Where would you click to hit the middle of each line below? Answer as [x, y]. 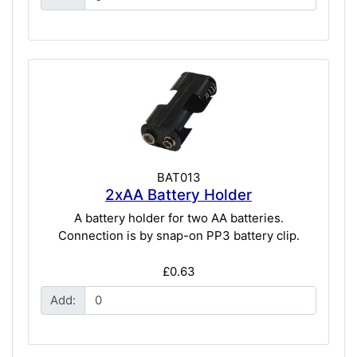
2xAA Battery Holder [178, 194]
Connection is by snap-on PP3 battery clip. [178, 236]
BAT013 [178, 177]
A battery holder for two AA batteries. [178, 218]
